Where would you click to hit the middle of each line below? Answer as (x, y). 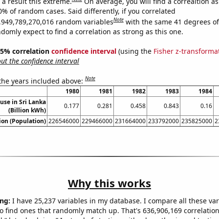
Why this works (109, 183)
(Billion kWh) (27, 110)
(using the (135, 51)
